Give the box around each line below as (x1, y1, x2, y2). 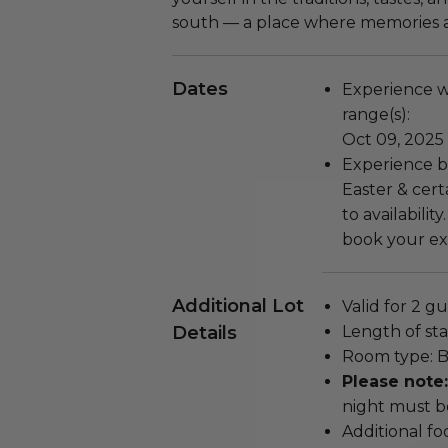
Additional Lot (172, 295, 304, 317)
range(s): (342, 105, 410, 124)
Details (172, 322, 237, 344)
